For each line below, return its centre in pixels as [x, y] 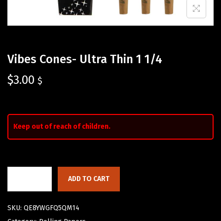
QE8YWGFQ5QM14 [52, 208]
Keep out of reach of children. [62, 127]
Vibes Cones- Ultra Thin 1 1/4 [85, 59]
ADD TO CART [89, 179]
